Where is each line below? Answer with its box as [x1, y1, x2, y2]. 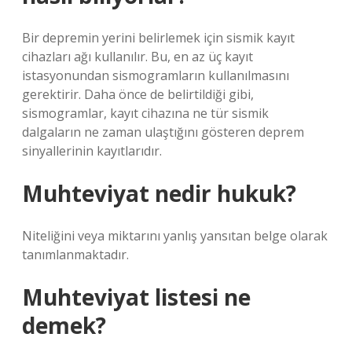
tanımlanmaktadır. [22, 246, 129, 263]
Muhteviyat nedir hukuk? [22, 178, 296, 208]
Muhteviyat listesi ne [22, 282, 251, 312]
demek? [22, 310, 106, 340]
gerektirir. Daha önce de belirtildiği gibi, [22, 86, 254, 103]
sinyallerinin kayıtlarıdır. [22, 142, 162, 159]
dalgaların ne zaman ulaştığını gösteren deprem [22, 123, 304, 141]
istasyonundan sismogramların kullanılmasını [22, 67, 289, 84]
